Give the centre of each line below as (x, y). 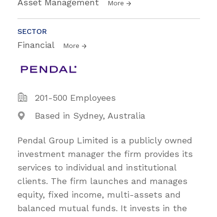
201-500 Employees (75, 98)
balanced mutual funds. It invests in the (102, 208)
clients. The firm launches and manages (102, 181)
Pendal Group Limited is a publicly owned (105, 140)
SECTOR (32, 31)
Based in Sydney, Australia (90, 116)
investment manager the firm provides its (105, 154)
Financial (37, 45)
